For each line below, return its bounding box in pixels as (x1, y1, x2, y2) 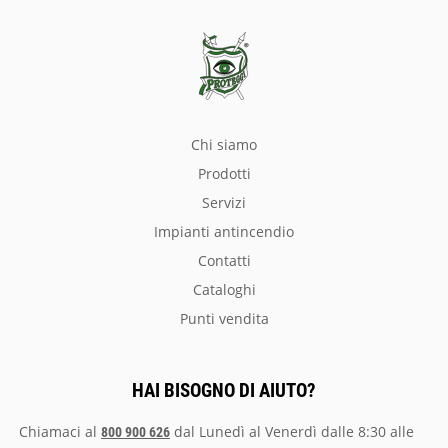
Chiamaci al (19, 421, 101, 441)
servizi (210, 192, 246, 212)
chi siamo (200, 134, 257, 154)
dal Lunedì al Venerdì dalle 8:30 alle (170, 421, 414, 441)
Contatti (206, 250, 251, 270)
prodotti (205, 163, 251, 183)
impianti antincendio (158, 221, 294, 241)
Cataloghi (201, 279, 256, 299)
